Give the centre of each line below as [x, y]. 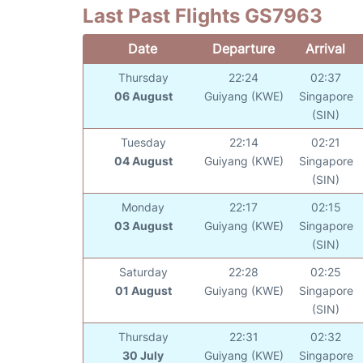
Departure [243, 48]
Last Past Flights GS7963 [203, 15]
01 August [143, 290]
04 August [143, 160]
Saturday [143, 271]
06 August [143, 96]
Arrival [326, 48]
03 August [143, 225]
